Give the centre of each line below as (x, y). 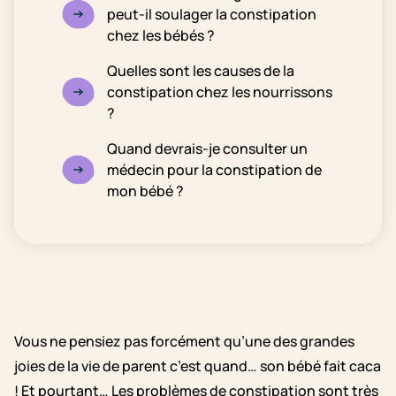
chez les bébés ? (161, 35)
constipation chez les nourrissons (220, 92)
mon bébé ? (145, 191)
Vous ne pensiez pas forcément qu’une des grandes (184, 341)
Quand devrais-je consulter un (207, 148)
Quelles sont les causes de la (201, 71)
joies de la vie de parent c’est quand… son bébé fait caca (198, 366)
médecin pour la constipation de (214, 170)
